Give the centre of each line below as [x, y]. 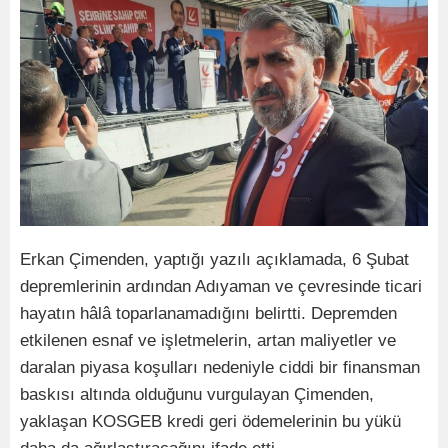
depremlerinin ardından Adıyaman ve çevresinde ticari [221, 286]
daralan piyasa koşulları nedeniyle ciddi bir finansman [220, 367]
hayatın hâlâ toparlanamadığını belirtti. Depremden [208, 313]
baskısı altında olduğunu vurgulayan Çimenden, [197, 394]
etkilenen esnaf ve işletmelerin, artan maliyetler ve [208, 340]
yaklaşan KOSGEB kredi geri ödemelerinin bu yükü [210, 421]
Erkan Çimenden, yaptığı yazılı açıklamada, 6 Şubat [214, 259]
